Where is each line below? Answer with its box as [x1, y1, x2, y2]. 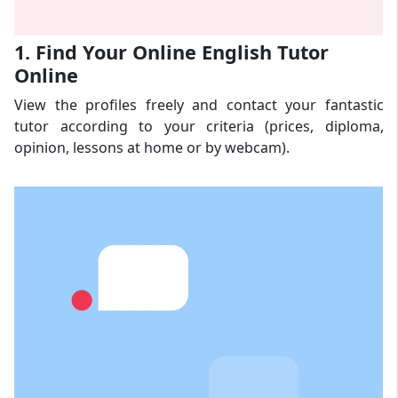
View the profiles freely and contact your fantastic [14, 94, 384, 115]
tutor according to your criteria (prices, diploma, [14, 115, 384, 136]
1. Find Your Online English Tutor [14, 38, 330, 65]
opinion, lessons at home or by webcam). [14, 137, 291, 157]
